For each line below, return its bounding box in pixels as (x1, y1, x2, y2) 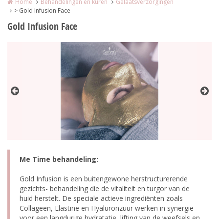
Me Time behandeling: (20, 154, 98, 164)
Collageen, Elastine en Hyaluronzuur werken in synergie (20, 203, 194, 213)
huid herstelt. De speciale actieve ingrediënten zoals (20, 194, 183, 203)
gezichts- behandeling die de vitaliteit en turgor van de (20, 184, 190, 193)
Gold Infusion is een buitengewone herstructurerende (20, 174, 188, 183)
